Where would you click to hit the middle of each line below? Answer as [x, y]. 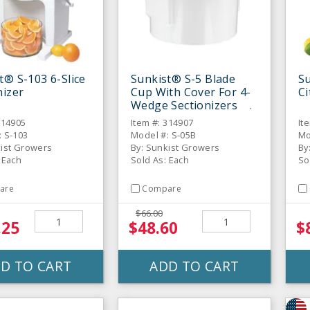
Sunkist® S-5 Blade [183, 79]
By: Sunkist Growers [175, 147]
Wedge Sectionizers [184, 105]
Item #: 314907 [162, 122]
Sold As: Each [160, 159]
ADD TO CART [194, 266]
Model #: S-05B [164, 135]
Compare [162, 188]
